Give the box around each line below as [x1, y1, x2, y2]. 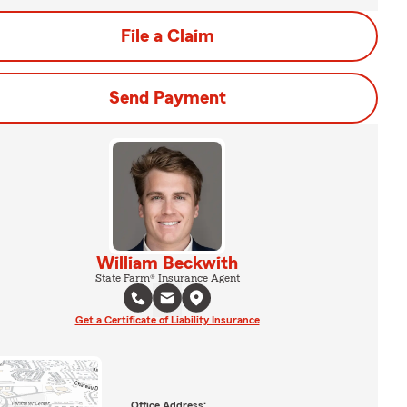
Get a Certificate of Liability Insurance [74, 314, 260, 325]
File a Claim [120, 27, 214, 45]
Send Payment [108, 89, 226, 107]
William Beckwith [96, 254, 238, 273]
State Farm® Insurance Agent [94, 273, 240, 283]
